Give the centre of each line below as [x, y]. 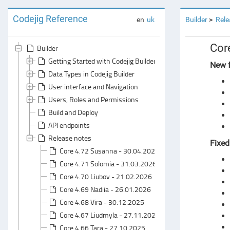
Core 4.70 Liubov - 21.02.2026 [106, 176]
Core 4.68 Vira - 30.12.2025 [102, 202]
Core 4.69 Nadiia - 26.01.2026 [105, 189]
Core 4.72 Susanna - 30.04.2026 [109, 151]
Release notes [70, 138]
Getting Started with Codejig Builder [102, 61]
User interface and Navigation [93, 87]
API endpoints [69, 125]
